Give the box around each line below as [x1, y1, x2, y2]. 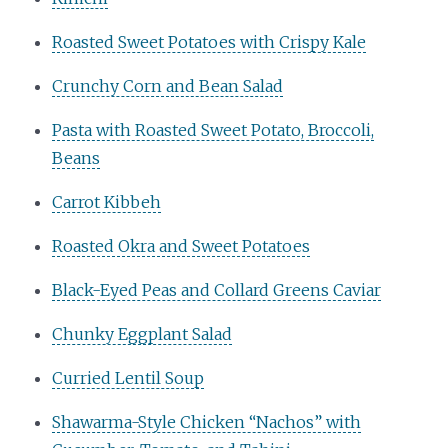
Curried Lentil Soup [52, 367, 205, 388]
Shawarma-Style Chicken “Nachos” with [52, 411, 362, 432]
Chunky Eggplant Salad [52, 323, 233, 344]
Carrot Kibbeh [52, 191, 162, 212]
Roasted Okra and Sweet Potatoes [52, 235, 311, 256]
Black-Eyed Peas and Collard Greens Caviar [52, 279, 382, 300]
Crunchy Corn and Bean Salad [52, 75, 284, 96]
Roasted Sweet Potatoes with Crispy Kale [52, 31, 367, 52]
